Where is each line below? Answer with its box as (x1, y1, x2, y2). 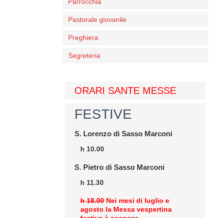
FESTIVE (74, 107, 132, 122)
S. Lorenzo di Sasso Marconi (74, 129, 172, 138)
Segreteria (68, 52, 100, 59)
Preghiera (68, 34, 98, 41)
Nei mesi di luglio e (104, 197, 169, 204)
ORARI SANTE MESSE (74, 85, 176, 96)
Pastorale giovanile (68, 16, 127, 23)
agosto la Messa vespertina (80, 205, 172, 213)
